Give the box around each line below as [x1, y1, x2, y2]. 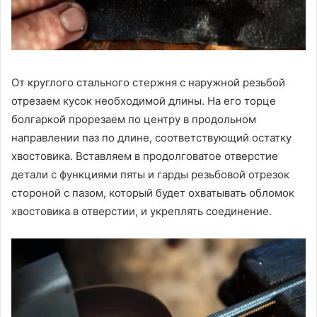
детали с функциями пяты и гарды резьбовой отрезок [11, 167, 289, 181]
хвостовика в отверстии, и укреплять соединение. [11, 204, 272, 218]
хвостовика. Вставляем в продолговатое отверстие [11, 149, 278, 163]
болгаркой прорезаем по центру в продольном [11, 112, 256, 126]
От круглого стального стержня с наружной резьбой [11, 75, 285, 89]
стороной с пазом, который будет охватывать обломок [11, 185, 294, 200]
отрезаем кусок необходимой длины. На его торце [11, 93, 276, 108]
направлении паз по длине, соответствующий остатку [11, 130, 292, 144]
